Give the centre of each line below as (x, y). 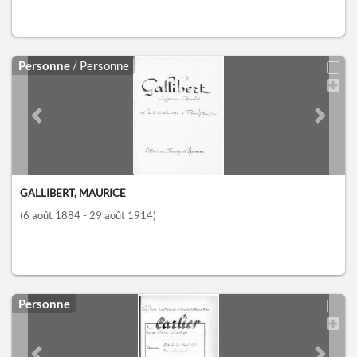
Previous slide (70, 124)
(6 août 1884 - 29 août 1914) (88, 216)
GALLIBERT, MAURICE (73, 193)
